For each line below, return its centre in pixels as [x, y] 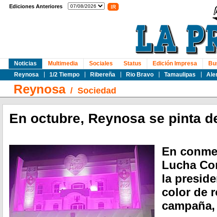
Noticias [25, 63]
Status [132, 63]
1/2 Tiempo [64, 75]
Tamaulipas [180, 75]
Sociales [101, 63]
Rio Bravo [140, 75]
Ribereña [103, 75]
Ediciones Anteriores [36, 6]
